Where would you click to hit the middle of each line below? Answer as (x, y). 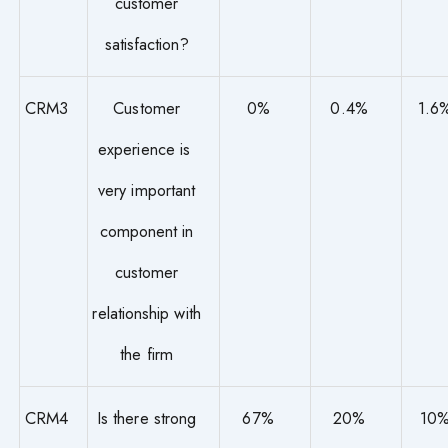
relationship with (146, 313)
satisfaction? (146, 44)
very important (147, 190)
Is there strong (147, 418)
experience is (147, 149)
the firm (146, 354)
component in (146, 231)
